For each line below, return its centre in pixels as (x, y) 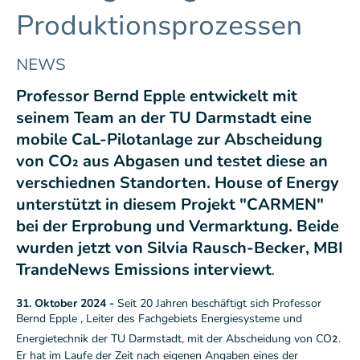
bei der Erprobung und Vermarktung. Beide (178, 227)
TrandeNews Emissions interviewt (144, 270)
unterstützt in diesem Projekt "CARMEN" (170, 205)
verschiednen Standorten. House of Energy (178, 183)
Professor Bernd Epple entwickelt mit (157, 96)
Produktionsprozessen (159, 26)
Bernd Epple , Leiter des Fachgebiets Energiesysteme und (159, 319)
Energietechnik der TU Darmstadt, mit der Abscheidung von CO (174, 339)
